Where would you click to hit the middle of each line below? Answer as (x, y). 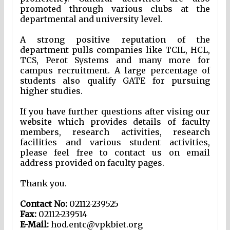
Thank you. (43, 184)
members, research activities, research (115, 132)
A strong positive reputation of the (115, 40)
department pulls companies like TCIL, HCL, (115, 50)
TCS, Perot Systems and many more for (115, 60)
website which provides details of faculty (115, 122)
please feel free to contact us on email (115, 153)
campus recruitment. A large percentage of (115, 71)
